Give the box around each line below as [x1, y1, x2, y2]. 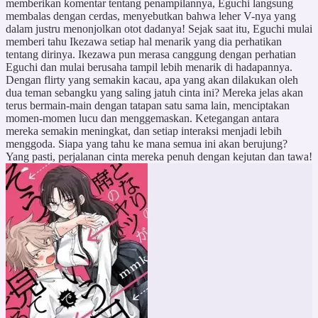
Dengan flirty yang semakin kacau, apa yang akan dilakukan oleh [6, 73, 298, 86]
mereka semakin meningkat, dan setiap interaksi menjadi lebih [6, 124, 282, 137]
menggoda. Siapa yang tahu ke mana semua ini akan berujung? [6, 137, 287, 150]
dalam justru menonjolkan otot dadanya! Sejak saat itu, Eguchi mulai [6, 22, 312, 35]
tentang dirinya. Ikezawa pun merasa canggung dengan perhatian [6, 48, 296, 60]
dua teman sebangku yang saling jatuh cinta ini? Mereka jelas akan [6, 86, 303, 99]
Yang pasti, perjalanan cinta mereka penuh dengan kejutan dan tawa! [6, 150, 312, 163]
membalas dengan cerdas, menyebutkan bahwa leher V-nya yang [6, 9, 296, 22]
